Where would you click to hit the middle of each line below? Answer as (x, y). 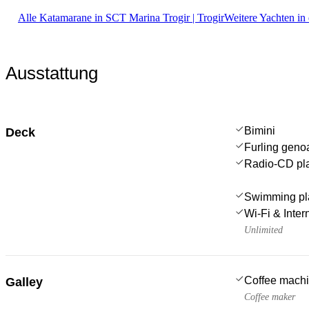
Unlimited (263, 230)
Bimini (260, 130)
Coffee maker (270, 297)
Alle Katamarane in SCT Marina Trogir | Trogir (121, 17)
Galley (24, 282)
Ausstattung (52, 73)
